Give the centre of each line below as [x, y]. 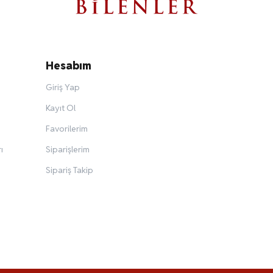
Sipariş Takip [69, 170]
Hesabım [69, 66]
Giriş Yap [63, 87]
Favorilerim [67, 129]
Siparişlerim [68, 150]
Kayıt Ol [61, 108]
